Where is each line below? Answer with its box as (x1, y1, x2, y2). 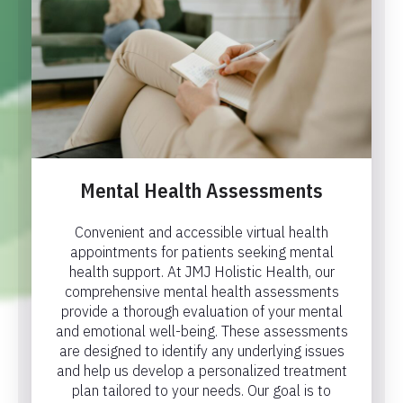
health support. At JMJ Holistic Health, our (68, 262, 335, 281)
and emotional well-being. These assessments (55, 321, 348, 340)
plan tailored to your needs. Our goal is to (72, 381, 331, 399)
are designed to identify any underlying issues (58, 341, 345, 360)
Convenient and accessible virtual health (75, 222, 328, 241)
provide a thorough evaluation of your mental (60, 301, 343, 320)
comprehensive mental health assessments (64, 282, 339, 300)
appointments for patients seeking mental (69, 242, 334, 261)
